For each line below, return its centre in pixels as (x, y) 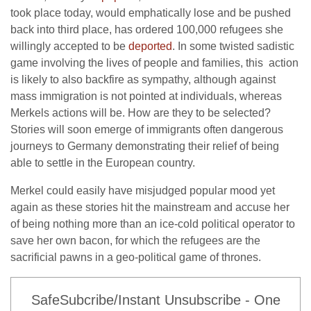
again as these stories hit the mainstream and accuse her (150, 207)
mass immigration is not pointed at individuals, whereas (146, 96)
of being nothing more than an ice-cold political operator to (153, 224)
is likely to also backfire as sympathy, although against (143, 79)
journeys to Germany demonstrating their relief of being (145, 146)
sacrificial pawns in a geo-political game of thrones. (136, 257)
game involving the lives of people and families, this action (154, 63)
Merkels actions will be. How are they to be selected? (141, 113)
